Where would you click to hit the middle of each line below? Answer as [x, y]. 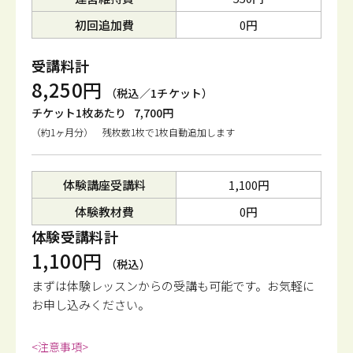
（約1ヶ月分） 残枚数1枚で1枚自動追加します [133, 132]
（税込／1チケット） [159, 93]
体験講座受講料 [104, 185]
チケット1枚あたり [79, 113]
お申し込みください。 [91, 305]
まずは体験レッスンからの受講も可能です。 [149, 286]
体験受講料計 [75, 236]
